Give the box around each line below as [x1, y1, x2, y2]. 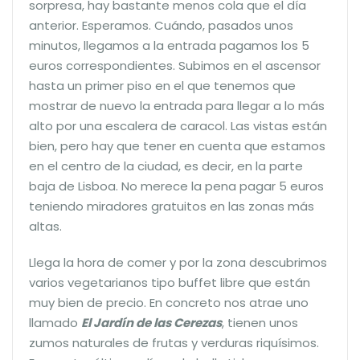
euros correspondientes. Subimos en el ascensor [29, 56, 321, 74]
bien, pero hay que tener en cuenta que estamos [29, 137, 325, 154]
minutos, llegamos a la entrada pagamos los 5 [29, 36, 309, 54]
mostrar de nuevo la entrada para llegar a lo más [29, 96, 325, 114]
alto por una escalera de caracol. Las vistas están [29, 117, 327, 134]
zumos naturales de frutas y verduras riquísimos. [29, 333, 319, 351]
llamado [29, 313, 81, 331]
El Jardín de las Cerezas [81, 313, 222, 331]
